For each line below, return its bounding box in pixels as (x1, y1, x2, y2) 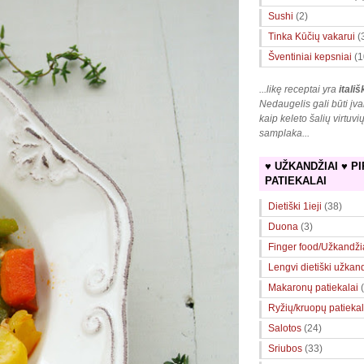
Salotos (268, 322, 301, 334)
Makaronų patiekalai (268, 281, 358, 293)
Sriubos (268, 342, 302, 354)
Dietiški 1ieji (268, 200, 322, 212)
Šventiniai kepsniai (268, 51, 352, 63)
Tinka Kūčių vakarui (268, 31, 355, 43)
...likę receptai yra (259, 84, 339, 96)
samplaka (259, 128, 302, 140)
